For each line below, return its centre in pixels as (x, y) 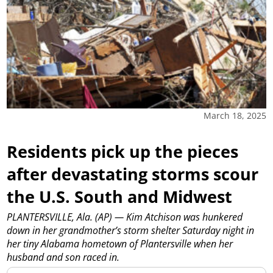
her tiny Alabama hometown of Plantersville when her (120, 244)
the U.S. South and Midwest (120, 196)
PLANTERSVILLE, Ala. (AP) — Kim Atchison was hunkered (125, 217)
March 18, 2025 (235, 115)
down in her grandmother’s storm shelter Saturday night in (131, 231)
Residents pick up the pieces (123, 151)
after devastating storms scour (133, 174)
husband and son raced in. (63, 257)
